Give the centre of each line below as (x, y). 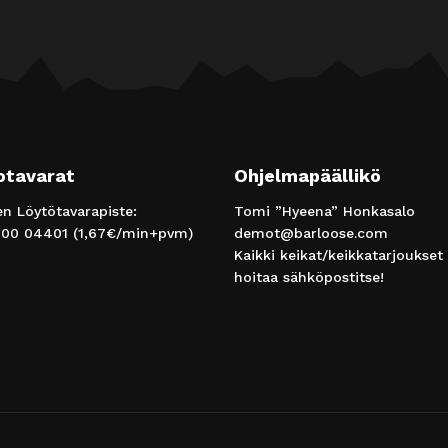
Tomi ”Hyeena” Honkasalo (324, 211)
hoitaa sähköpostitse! (309, 277)
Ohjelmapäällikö (307, 175)
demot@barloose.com (311, 233)
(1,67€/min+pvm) (130, 233)
